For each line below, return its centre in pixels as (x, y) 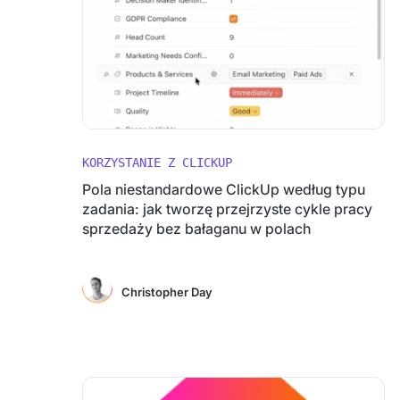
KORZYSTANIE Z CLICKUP (157, 162)
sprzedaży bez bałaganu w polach (196, 229)
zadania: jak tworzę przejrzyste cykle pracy (227, 209)
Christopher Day (167, 292)
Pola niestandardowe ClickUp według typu (224, 189)
